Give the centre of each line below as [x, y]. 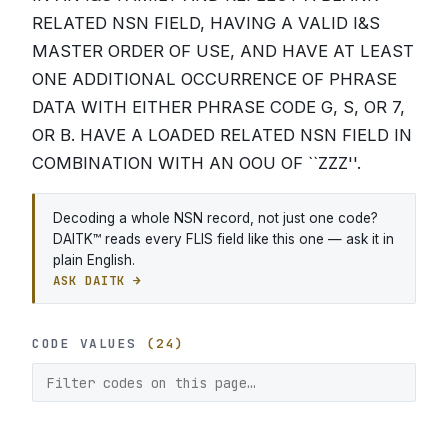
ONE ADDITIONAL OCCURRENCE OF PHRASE [214, 79]
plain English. [93, 259]
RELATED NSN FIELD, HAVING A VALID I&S [206, 23]
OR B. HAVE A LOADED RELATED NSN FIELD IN [222, 135]
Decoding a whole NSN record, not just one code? [215, 217]
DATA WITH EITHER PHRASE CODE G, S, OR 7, [218, 107]
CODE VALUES [89, 344]
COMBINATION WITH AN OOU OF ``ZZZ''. [196, 163]
